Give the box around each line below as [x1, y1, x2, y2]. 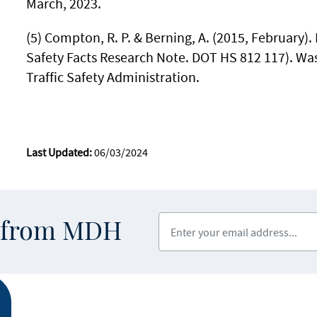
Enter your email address [158, 212, 305, 230]
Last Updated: [25, 145, 92, 159]
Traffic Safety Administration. [25, 68, 200, 86]
